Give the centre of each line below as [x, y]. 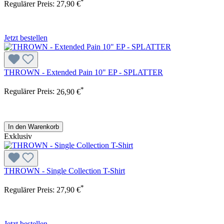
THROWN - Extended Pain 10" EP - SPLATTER [83, 72]
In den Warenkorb [33, 126]
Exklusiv [18, 136]
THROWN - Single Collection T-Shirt [64, 170]
